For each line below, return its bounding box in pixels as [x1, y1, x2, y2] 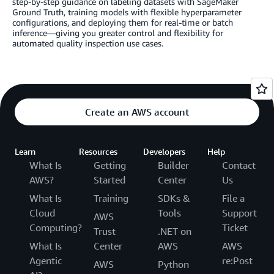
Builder [158, 158, 189, 171]
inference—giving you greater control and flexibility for [12, 27, 223, 38]
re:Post [222, 254, 253, 267]
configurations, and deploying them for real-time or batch [12, 17, 233, 28]
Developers [143, 146, 185, 157]
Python [158, 257, 189, 270]
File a [222, 191, 245, 204]
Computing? [29, 221, 82, 234]
